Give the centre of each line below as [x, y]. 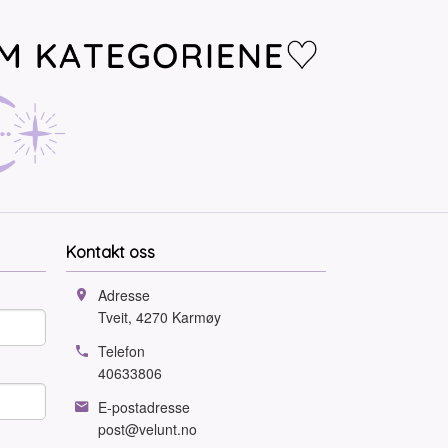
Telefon [121, 351]
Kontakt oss [110, 252]
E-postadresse [144, 406]
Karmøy [196, 317]
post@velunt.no [147, 428]
